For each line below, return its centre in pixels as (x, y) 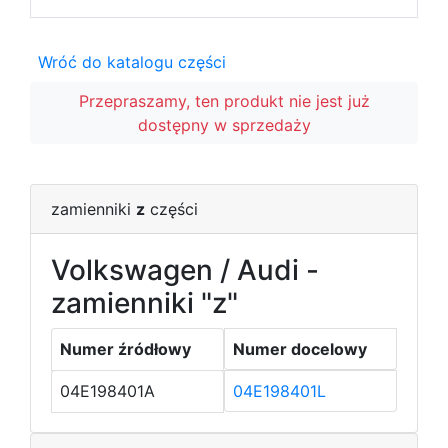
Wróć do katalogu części (132, 62)
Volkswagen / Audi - (185, 270)
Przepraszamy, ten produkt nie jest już (224, 101)
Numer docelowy (300, 349)
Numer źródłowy (125, 349)
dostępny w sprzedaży (224, 125)
